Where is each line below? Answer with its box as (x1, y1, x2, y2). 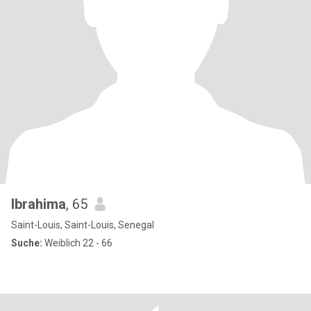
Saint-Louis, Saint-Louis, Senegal (11, 219, 154, 230)
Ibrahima (11, 196, 66, 212)
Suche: (11, 237, 42, 249)
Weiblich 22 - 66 (42, 237, 112, 249)
